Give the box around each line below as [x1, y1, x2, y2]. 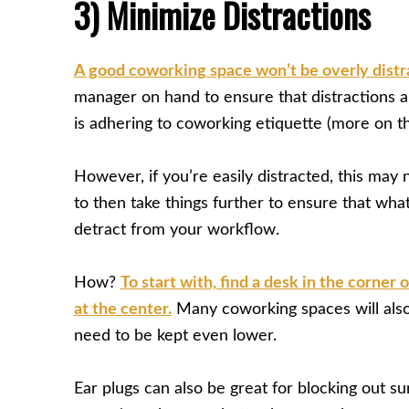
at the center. [73, 301, 172, 319]
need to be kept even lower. [73, 328, 277, 345]
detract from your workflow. [73, 222, 279, 238]
